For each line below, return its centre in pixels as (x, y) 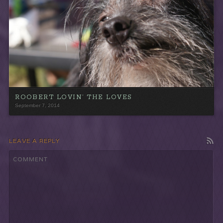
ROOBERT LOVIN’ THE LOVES (74, 98)
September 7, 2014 (38, 106)
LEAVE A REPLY (35, 140)
